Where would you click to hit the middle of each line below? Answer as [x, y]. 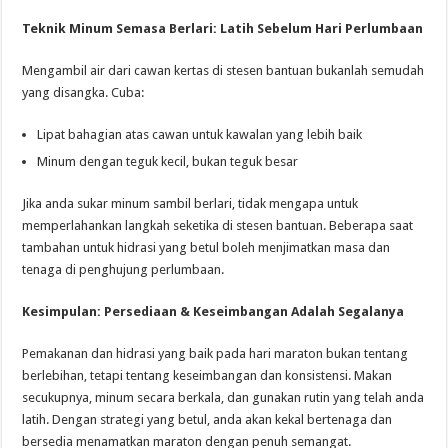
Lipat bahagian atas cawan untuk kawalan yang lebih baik [200, 134]
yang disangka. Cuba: [83, 92]
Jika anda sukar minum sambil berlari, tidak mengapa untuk [190, 203]
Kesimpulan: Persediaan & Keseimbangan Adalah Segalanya [213, 311]
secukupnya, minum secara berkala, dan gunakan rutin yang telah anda [223, 397]
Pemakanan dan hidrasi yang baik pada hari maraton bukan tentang [215, 353]
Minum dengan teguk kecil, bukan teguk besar [168, 161]
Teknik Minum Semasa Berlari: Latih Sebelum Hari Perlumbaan [223, 28]
